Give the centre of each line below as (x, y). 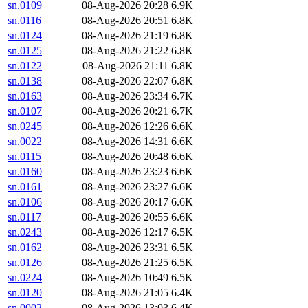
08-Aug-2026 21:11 (125, 66)
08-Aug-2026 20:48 (125, 157)
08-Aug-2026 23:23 (125, 172)
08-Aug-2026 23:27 (125, 187)
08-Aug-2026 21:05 (125, 293)
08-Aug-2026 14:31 (125, 142)
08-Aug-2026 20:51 (125, 21)
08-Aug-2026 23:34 (125, 96)
